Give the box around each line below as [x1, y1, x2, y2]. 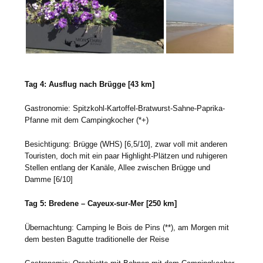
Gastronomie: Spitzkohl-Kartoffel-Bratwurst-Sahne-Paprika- [25, 103, 225, 113]
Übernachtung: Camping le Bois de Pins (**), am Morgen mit [25, 222, 230, 232]
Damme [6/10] [25, 174, 73, 184]
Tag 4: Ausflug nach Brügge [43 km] [25, 79, 155, 89]
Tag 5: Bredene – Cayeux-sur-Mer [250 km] [25, 198, 177, 208]
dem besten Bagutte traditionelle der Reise [25, 234, 170, 244]
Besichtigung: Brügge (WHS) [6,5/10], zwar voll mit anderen [25, 139, 228, 149]
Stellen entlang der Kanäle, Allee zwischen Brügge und [25, 163, 211, 172]
